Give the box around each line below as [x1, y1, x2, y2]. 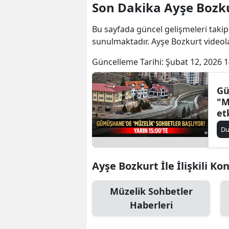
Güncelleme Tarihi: [92, 56, 166, 68]
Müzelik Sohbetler [109, 185, 193, 198]
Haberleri [129, 199, 173, 212]
